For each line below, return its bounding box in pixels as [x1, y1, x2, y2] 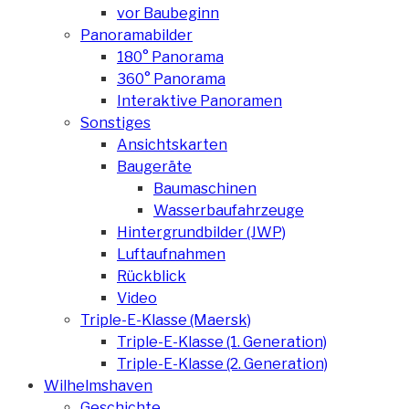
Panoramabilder [80, 26, 193, 44]
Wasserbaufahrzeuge [153, 201, 304, 219]
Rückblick [117, 267, 186, 285]
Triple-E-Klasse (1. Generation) [117, 332, 327, 351]
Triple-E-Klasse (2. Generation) [117, 354, 328, 372]
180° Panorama [117, 47, 224, 66]
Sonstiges [80, 113, 151, 131]
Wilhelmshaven [44, 376, 152, 394]
